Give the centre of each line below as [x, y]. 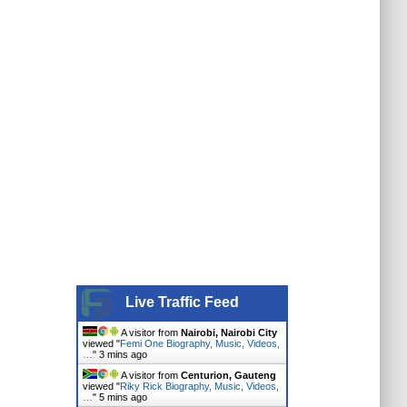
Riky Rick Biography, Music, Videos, [199, 386]
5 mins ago [123, 397]
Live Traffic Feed [182, 302]
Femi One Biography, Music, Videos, [199, 343]
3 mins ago [123, 354]
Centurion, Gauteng [228, 375]
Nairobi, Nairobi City [228, 333]
